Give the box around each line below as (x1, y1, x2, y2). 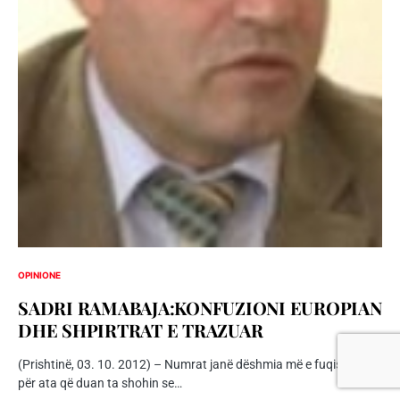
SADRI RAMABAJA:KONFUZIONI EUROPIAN (18, 296, 382, 321)
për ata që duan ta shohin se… (18, 376, 182, 391)
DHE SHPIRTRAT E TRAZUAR (18, 318, 263, 343)
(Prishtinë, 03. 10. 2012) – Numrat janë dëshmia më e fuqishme (18, 357, 366, 372)
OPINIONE (18, 270, 61, 281)
